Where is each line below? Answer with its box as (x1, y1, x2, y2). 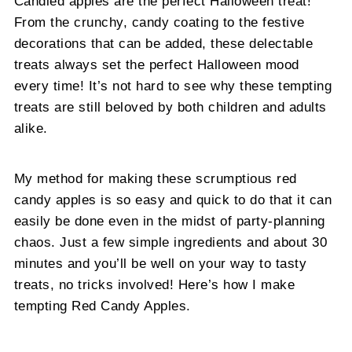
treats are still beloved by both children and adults (13, 100, 327, 115)
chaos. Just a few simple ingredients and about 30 (13, 235, 328, 250)
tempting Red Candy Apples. (13, 299, 191, 313)
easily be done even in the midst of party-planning (13, 214, 325, 229)
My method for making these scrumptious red (13, 171, 297, 186)
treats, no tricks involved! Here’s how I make (13, 277, 295, 292)
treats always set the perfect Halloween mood (13, 57, 299, 72)
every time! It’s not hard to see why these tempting (13, 79, 332, 93)
